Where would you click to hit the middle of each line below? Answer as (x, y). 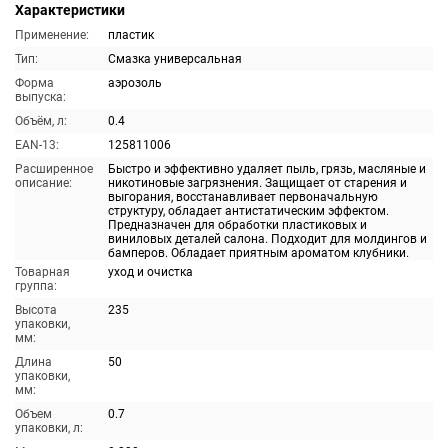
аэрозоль (135, 83)
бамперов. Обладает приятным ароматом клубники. (258, 253)
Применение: (52, 35)
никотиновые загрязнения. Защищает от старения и (257, 183)
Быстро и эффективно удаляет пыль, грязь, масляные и (267, 169)
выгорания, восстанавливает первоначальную (243, 197)
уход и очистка (150, 272)
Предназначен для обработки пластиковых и (237, 225)
